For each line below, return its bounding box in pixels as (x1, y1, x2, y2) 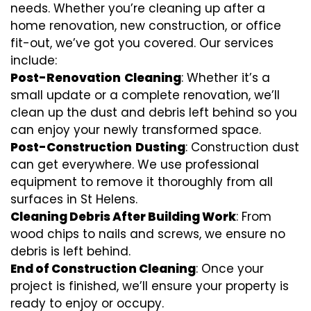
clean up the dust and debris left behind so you (10, 104, 297, 121)
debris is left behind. (10, 243, 131, 260)
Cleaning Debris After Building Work (10, 208, 236, 226)
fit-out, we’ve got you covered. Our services (10, 35, 274, 52)
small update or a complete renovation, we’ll (10, 87, 280, 104)
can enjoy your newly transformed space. (10, 121, 261, 139)
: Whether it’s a (181, 69, 270, 87)
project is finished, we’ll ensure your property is (10, 278, 289, 295)
